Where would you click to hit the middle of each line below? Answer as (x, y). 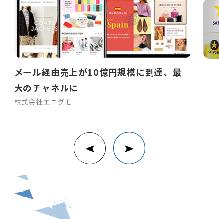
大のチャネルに (46, 87)
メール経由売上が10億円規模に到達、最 (98, 72)
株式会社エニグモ (43, 102)
